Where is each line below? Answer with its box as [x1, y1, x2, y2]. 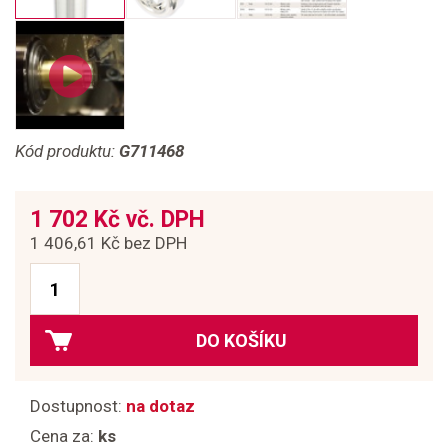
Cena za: [30, 426, 98, 446]
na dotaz [126, 396, 195, 416]
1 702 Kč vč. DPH [30, 206, 205, 233]
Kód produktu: [15, 141, 119, 161]
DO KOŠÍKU [196, 330, 287, 351]
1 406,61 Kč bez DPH [30, 233, 187, 253]
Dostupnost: [30, 396, 126, 416]
